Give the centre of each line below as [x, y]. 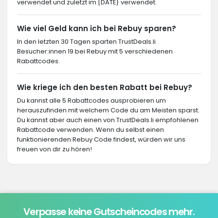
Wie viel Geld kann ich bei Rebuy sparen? [97, 28]
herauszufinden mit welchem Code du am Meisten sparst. [108, 110]
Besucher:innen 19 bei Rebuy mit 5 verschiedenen [95, 51]
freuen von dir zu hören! [54, 149]
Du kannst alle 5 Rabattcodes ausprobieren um [91, 100]
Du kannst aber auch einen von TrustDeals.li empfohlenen [108, 120]
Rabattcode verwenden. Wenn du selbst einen [91, 130]
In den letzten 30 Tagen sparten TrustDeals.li [86, 42]
